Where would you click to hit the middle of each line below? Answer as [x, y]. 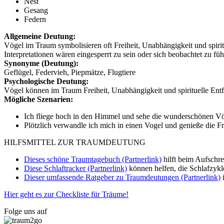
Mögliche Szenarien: [38, 99]
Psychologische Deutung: [46, 81]
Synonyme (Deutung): [41, 63]
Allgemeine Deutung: [40, 36]
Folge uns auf [25, 211]
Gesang [36, 10]
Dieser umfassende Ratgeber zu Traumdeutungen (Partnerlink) [122, 177]
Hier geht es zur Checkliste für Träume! [66, 194]
